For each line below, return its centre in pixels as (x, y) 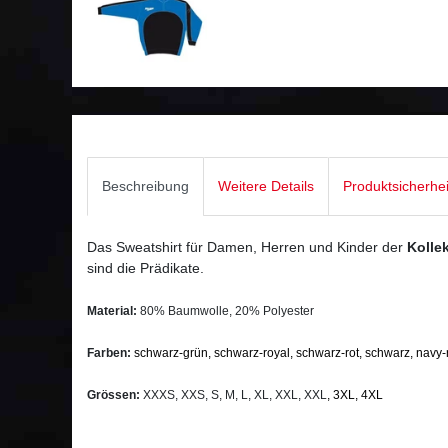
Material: (112, 311)
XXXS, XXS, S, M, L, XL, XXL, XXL (235, 395)
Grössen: (115, 395)
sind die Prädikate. (145, 268)
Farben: (109, 353)
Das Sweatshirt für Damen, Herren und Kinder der (247, 247)
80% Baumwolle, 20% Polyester (225, 311)
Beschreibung (145, 186)
